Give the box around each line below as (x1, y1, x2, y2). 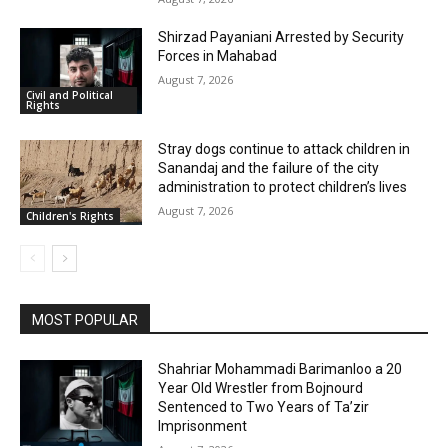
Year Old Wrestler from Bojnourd (158, 380, 364, 397)
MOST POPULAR (32, 312, 138, 329)
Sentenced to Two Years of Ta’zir (158, 399, 370, 416)
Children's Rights (26, 209, 114, 224)
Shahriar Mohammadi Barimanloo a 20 (158, 361, 403, 378)
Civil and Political (26, 87, 113, 102)
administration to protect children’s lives (158, 178, 408, 195)
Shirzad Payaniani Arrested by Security (158, 28, 405, 45)
